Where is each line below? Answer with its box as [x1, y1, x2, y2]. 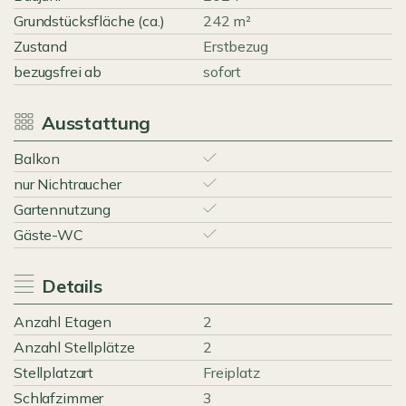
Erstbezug [203, 37, 268, 55]
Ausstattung [41, 111, 151, 134]
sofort [203, 63, 242, 81]
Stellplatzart [14, 363, 94, 382]
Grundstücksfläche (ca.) [14, 12, 165, 30]
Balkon [14, 150, 61, 168]
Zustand [14, 37, 67, 55]
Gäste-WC [14, 226, 83, 244]
